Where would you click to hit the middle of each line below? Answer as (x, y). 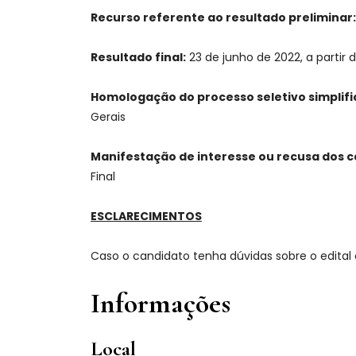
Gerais (108, 117)
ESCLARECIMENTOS (146, 216)
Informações (161, 303)
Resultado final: (138, 57)
